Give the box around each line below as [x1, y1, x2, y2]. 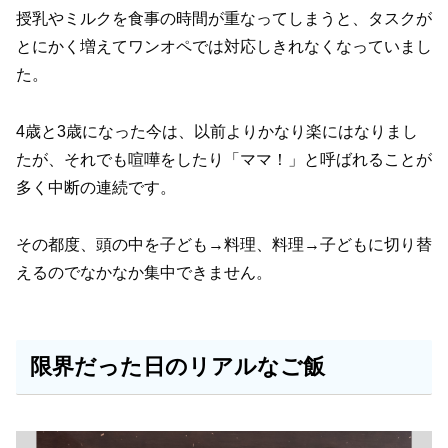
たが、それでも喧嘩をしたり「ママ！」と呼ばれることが [16, 151, 432, 169]
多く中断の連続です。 [16, 179, 176, 197]
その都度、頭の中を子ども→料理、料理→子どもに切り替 [16, 235, 432, 253]
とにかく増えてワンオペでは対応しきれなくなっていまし [16, 38, 432, 56]
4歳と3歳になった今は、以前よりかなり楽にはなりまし [16, 123, 418, 141]
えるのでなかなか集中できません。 [16, 263, 272, 281]
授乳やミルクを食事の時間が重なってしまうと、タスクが [16, 10, 432, 28]
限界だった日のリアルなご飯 [29, 354, 325, 380]
